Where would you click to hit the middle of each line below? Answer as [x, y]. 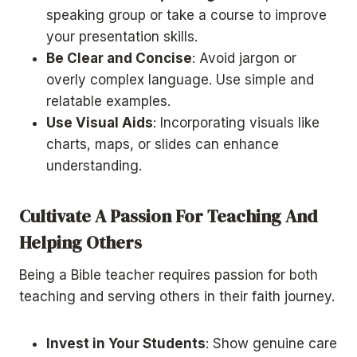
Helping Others [80, 242]
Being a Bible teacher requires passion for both [169, 275]
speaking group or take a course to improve [186, 15]
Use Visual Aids [100, 122]
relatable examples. [108, 101]
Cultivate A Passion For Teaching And [168, 216]
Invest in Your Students [126, 343]
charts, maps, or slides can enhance [163, 144]
